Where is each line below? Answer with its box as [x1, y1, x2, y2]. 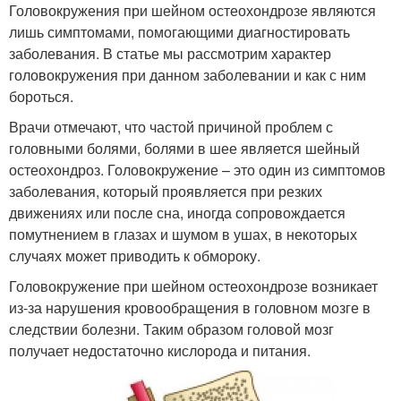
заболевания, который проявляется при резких [9, 180, 322, 201]
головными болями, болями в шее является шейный [9, 137, 360, 158]
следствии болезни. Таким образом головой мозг [9, 318, 334, 339]
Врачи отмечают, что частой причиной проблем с [9, 115, 333, 137]
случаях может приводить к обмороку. [9, 244, 260, 266]
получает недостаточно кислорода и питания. [9, 339, 311, 361]
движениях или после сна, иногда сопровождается [9, 201, 346, 223]
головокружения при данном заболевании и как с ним [9, 64, 366, 85]
